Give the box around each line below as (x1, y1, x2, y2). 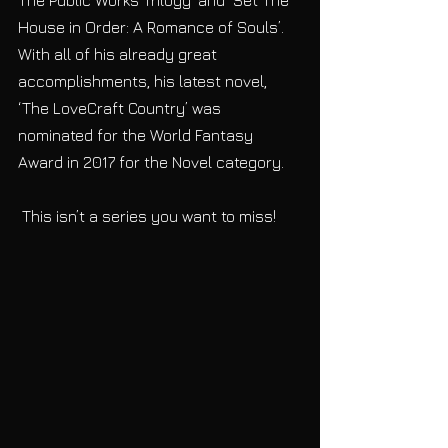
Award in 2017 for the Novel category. (18, 152, 288, 171)
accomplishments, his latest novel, (18, 71, 271, 90)
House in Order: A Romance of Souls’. (18, 17, 288, 36)
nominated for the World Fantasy (18, 125, 257, 144)
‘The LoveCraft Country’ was (18, 98, 225, 117)
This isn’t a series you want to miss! (22, 206, 276, 225)
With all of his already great (18, 44, 221, 63)
